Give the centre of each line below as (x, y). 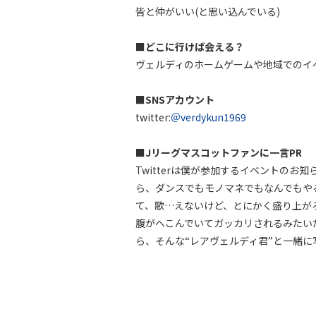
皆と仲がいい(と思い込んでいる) (208, 11)
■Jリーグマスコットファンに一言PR (219, 152)
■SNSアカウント (175, 99)
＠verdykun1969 (208, 117)
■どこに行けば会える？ (190, 47)
